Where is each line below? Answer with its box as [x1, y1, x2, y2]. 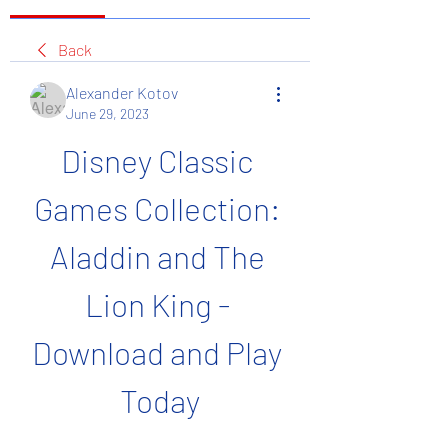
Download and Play [32, 333, 282, 371]
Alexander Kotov [66, 83, 178, 102]
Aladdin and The [49, 237, 265, 275]
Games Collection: [34, 189, 280, 227]
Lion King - [84, 285, 230, 323]
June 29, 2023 [66, 105, 149, 122]
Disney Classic [61, 141, 253, 179]
